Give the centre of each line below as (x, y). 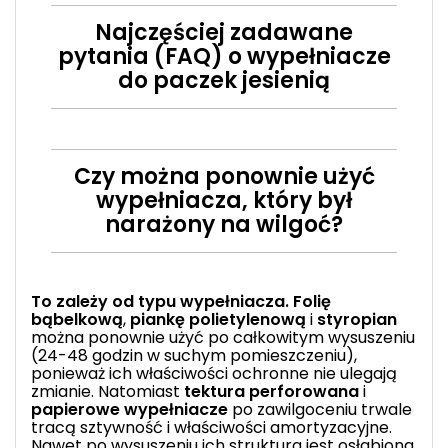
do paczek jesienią (224, 80)
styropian (357, 319)
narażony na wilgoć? (224, 224)
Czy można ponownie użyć (224, 176)
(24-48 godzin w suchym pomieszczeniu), (194, 355)
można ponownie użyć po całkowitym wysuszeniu (223, 337)
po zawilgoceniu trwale (320, 409)
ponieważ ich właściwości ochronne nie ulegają (214, 373)
